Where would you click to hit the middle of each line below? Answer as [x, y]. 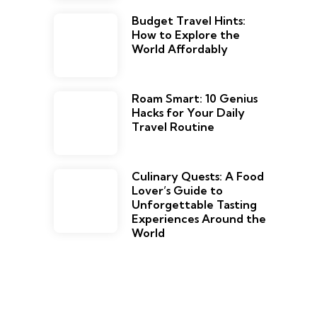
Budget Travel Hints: [189, 21]
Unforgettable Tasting [194, 205]
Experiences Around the [199, 219]
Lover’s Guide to [177, 191]
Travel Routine [173, 127]
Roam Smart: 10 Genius [195, 99]
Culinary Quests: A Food [198, 177]
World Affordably [180, 49]
